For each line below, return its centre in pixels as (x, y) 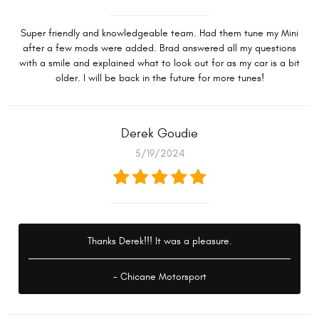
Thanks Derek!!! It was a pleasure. (159, 241)
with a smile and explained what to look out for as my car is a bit (159, 63)
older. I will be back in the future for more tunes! (159, 78)
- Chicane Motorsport (159, 277)
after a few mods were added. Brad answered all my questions (159, 48)
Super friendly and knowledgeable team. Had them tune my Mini (159, 33)
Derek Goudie (159, 134)
